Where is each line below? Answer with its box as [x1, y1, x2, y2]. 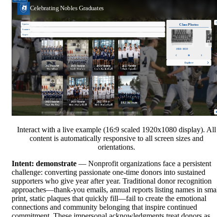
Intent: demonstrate [12, 159, 77, 168]
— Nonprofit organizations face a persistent [77, 159, 211, 168]
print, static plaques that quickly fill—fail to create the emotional [12, 194, 206, 202]
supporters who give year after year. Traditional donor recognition [12, 176, 212, 185]
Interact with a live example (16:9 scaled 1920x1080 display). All [16, 125, 216, 134]
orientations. [97, 142, 135, 151]
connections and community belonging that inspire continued [12, 202, 197, 211]
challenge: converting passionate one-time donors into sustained [12, 168, 205, 176]
